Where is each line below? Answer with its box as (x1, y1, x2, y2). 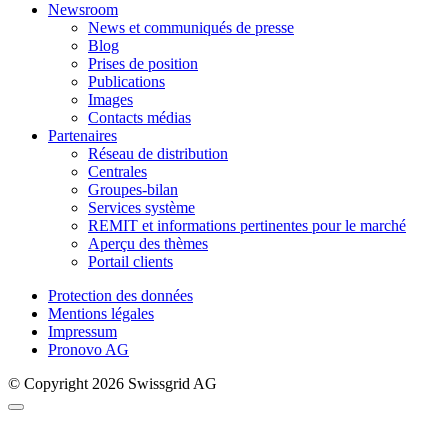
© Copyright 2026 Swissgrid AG (8, 375, 217, 393)
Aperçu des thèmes (88, 235, 208, 253)
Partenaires (48, 127, 117, 145)
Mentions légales (48, 305, 154, 323)
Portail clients (88, 253, 173, 271)
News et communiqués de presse (88, 19, 294, 37)
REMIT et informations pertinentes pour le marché (88, 217, 406, 235)
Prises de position (88, 55, 198, 73)
